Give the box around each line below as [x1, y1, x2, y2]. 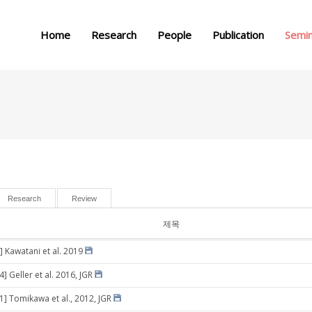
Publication [212, 28, 264, 42]
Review [72, 194, 97, 203]
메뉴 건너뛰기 [130, 3, 182, 15]
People [157, 28, 192, 42]
